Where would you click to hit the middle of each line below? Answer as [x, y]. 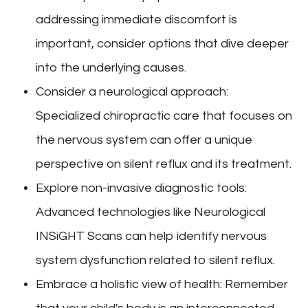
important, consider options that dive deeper [163, 43]
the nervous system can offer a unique [144, 140]
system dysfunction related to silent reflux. [156, 260]
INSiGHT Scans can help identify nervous [152, 236]
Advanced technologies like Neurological [151, 212]
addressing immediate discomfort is [137, 19]
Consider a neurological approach [131, 91]
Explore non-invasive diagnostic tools [141, 188]
